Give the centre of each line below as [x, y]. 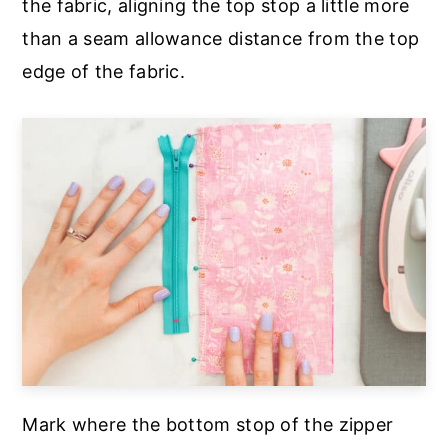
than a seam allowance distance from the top [221, 38]
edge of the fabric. [104, 71]
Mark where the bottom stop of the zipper [208, 425]
